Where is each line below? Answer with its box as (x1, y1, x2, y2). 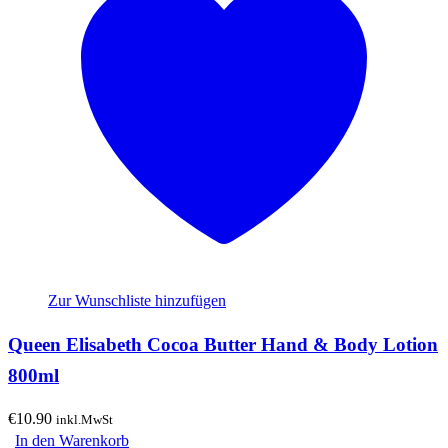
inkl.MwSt (56, 411, 113, 427)
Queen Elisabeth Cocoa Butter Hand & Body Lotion (8, 333, 438, 355)
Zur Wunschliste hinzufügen (48, 292, 226, 310)
